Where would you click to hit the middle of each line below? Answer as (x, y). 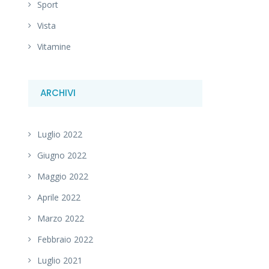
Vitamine (54, 46)
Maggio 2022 (63, 176)
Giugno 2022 (62, 155)
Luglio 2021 (60, 260)
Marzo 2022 (61, 218)
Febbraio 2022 (65, 239)
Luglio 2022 (60, 134)
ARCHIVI (58, 93)
